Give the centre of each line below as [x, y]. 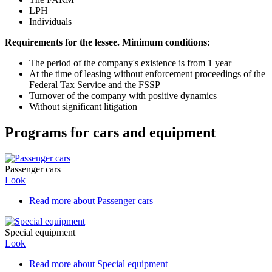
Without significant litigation [83, 107]
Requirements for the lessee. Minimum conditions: [107, 42]
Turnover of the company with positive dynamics [123, 96]
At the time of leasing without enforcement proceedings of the [147, 74]
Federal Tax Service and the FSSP [95, 85]
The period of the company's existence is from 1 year [130, 63]
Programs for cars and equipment [110, 133]
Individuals [50, 22]
